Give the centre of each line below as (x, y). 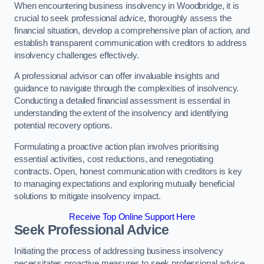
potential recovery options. (64, 126)
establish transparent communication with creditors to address (131, 43)
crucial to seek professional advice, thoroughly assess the (123, 18)
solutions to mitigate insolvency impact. (88, 196)
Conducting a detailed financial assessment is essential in (122, 101)
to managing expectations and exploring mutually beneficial (124, 184)
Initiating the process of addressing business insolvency (119, 251)
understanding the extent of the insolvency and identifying (121, 113)
